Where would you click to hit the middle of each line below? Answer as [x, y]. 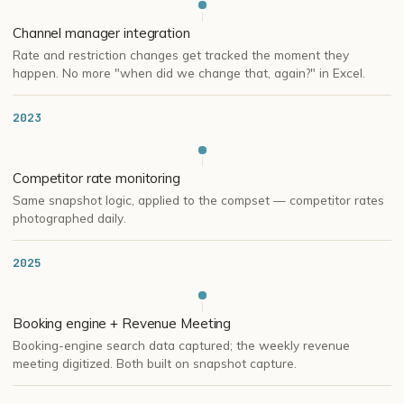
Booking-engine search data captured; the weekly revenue [181, 345]
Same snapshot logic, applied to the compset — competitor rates [198, 200]
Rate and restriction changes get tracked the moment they [181, 55]
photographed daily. [69, 218]
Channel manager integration [101, 33]
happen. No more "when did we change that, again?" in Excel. [189, 73]
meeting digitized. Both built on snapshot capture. [155, 363]
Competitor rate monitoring [96, 178]
